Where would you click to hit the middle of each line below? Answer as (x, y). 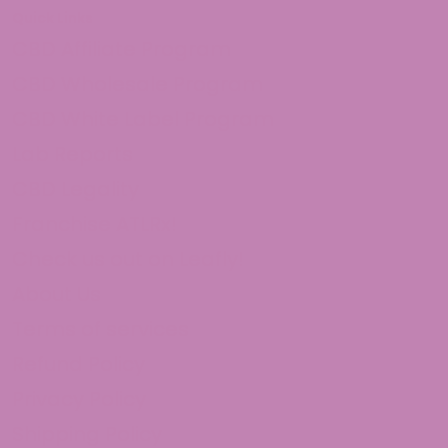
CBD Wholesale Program (137, 84)
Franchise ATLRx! (94, 224)
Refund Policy (78, 364)
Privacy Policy (79, 399)
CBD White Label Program (143, 119)
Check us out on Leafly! (128, 259)
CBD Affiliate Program (121, 49)
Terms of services (100, 329)
